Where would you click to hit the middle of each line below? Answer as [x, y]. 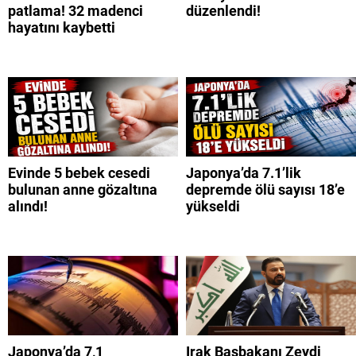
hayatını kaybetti [62, 28]
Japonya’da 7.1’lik [244, 173]
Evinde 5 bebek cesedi [79, 173]
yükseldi [213, 207]
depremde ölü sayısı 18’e [265, 190]
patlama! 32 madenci [75, 11]
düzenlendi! [223, 11]
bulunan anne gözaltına [83, 190]
